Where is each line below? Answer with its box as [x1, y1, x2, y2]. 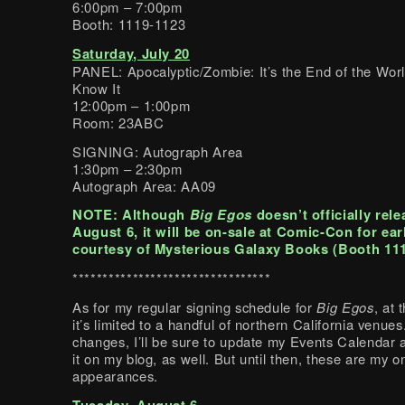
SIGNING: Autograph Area [72, 141, 243, 161]
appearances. [72, 365, 158, 385]
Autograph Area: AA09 [72, 175, 216, 195]
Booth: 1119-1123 [72, 14, 186, 33]
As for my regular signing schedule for [72, 297, 317, 316]
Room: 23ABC [72, 112, 165, 132]
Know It [72, 78, 121, 98]
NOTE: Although [72, 203, 190, 224]
